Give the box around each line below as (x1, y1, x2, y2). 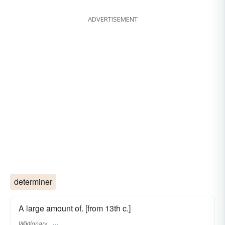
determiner (14, 175, 52, 187)
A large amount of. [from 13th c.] (19, 202, 131, 214)
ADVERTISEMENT (87, 14, 138, 24)
